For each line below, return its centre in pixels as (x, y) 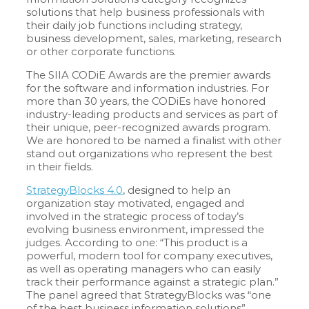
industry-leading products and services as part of (152, 114)
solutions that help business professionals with (146, 12)
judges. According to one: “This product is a (137, 243)
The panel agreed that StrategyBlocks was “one (149, 295)
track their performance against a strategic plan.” (152, 282)
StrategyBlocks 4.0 (74, 190)
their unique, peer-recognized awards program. (148, 128)
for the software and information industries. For (148, 88)
